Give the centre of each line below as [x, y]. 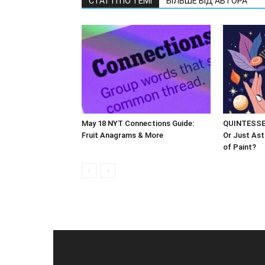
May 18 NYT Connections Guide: [138, 123]
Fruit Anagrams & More [122, 135]
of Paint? [240, 147]
